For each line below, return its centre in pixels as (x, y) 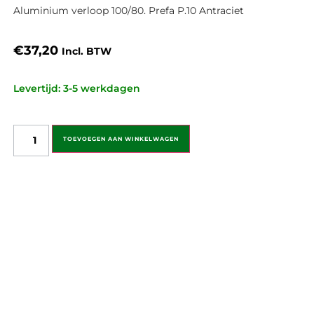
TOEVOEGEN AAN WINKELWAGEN (121, 139)
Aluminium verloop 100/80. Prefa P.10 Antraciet (128, 11)
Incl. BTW (86, 51)
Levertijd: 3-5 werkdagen (76, 89)
